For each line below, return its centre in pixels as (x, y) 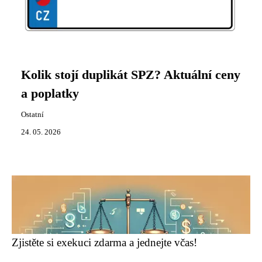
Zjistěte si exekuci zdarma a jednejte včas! (104, 242)
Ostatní (32, 115)
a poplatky (50, 94)
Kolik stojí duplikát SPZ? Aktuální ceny (131, 75)
